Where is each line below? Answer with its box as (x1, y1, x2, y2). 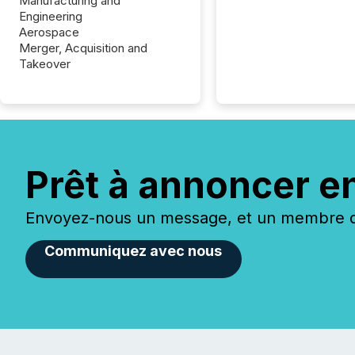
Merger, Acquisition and (19, 40, 147, 55)
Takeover (19, 56, 71, 71)
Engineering (19, 9, 82, 24)
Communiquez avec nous (44, 242, 223, 259)
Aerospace (19, 25, 79, 40)
